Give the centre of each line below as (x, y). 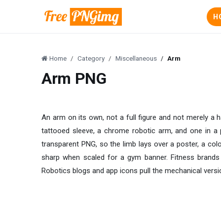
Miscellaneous (136, 58)
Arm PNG (74, 78)
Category (91, 58)
